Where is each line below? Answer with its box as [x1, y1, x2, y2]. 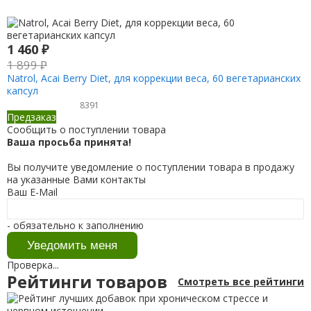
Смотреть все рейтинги [178, 274, 305, 288]
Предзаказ [6, 110, 56, 124]
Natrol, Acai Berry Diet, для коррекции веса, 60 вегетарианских [6, 72, 301, 85]
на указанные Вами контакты [6, 173, 146, 187]
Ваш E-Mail [6, 185, 58, 199]
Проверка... [6, 258, 59, 271]
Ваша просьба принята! [6, 135, 131, 149]
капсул [6, 84, 38, 98]
